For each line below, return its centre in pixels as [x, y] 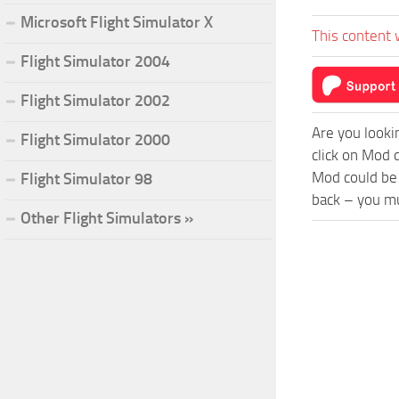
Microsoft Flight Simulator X [117, 22]
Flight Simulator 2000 [95, 139]
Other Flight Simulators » [107, 218]
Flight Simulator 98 [86, 179]
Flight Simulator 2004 [95, 61]
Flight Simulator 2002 [95, 100]
